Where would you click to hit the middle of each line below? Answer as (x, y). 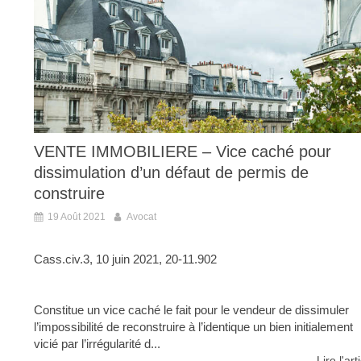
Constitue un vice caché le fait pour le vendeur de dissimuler (191, 310)
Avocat (141, 217)
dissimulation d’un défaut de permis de (171, 173)
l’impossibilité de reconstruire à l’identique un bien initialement (193, 327)
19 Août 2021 (77, 217)
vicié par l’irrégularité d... (97, 344)
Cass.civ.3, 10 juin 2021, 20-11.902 (125, 259)
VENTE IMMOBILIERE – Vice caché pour (183, 152)
